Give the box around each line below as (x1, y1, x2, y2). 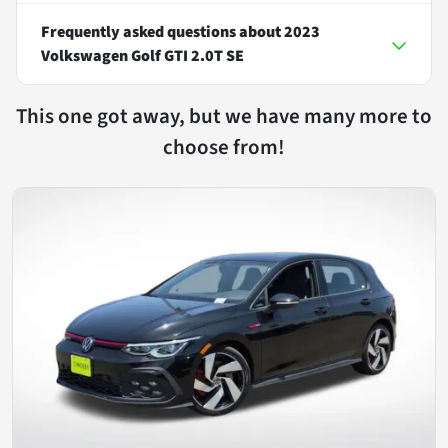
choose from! (163, 131, 285, 162)
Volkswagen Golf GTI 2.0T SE (41, 44, 244, 67)
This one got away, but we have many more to (16, 100, 432, 131)
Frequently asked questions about (41, 20, 284, 43)
